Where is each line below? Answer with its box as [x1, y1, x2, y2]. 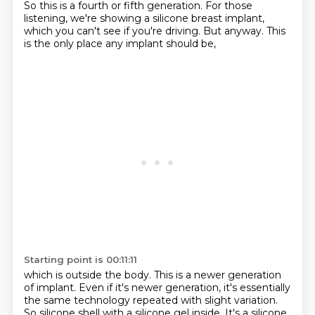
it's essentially [223, 281, 290, 294]
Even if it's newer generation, [78, 281, 224, 294]
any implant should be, [105, 37, 216, 50]
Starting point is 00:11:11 [23, 254, 137, 265]
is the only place [23, 37, 105, 50]
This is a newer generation [153, 269, 281, 281]
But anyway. [202, 25, 266, 37]
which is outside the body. [23, 269, 154, 281]
